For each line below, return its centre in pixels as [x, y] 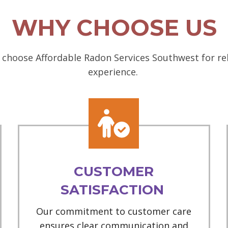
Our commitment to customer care [114, 211]
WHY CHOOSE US [114, 28]
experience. [114, 72]
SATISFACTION [114, 190]
